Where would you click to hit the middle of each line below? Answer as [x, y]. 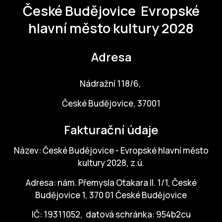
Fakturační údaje [111, 130]
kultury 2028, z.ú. [111, 163]
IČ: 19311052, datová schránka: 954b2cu [111, 215]
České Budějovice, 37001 [111, 103]
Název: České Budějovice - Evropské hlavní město [111, 151]
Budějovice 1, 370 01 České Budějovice [111, 195]
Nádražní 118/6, [111, 84]
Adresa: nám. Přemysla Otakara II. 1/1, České [111, 182]
